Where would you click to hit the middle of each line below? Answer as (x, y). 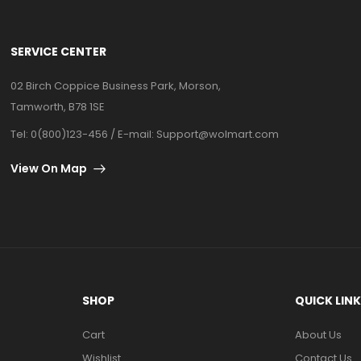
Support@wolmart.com (218, 134)
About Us (319, 334)
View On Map (49, 168)
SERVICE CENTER (59, 52)
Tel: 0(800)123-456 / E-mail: (84, 134)
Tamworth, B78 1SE (58, 107)
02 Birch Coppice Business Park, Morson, (116, 86)
